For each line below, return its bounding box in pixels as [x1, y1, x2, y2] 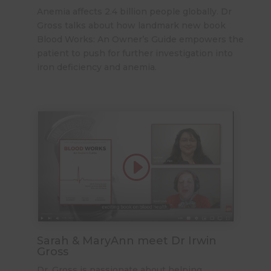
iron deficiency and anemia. [36, 62, 157, 73]
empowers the [176, 34, 244, 45]
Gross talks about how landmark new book [36, 20, 226, 31]
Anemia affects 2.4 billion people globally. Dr [36, 6, 232, 18]
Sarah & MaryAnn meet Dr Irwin [36, 234, 217, 248]
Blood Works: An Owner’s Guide [36, 34, 177, 45]
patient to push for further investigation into [36, 48, 233, 59]
